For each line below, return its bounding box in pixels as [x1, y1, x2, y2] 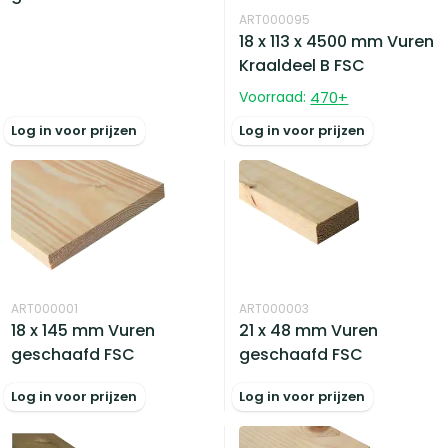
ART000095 [239, 10, 311, 28]
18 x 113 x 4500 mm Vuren [239, 29, 435, 53]
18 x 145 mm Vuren [11, 318, 156, 342]
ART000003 [239, 299, 310, 317]
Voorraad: [239, 86, 307, 107]
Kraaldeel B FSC [239, 53, 366, 77]
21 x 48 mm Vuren [239, 318, 379, 342]
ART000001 [11, 299, 79, 317]
